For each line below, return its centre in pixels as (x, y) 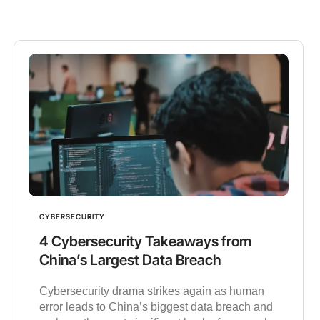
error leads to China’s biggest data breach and (156, 307)
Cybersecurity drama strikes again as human (151, 291)
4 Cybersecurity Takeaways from (145, 242)
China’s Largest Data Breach (130, 260)
